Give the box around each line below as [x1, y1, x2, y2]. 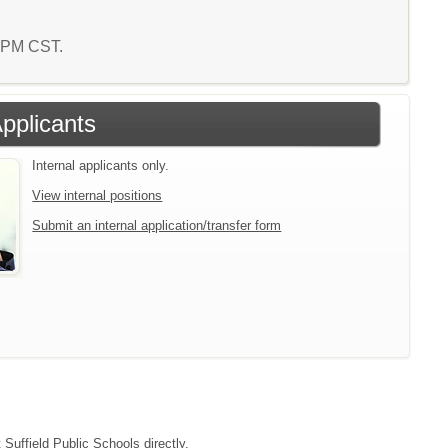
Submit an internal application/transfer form [32, 217, 282, 233]
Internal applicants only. [32, 157, 170, 173]
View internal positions [32, 187, 163, 203]
